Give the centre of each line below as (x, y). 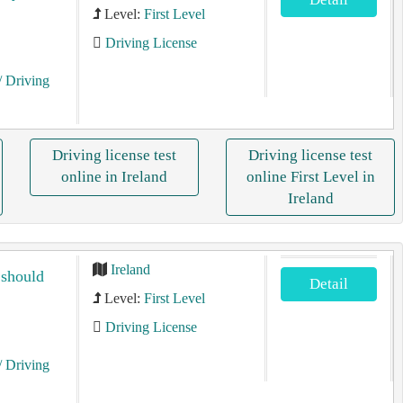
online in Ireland (114, 177)
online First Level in (310, 177)
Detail (329, 284)
